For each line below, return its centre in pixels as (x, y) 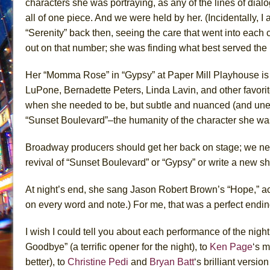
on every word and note (75, 204)
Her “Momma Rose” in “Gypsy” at (96, 75)
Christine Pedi (98, 262)
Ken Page (231, 246)
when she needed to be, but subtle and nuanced (128, 105)
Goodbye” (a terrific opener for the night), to (118, 246)
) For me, (148, 204)
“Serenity (45, 33)
